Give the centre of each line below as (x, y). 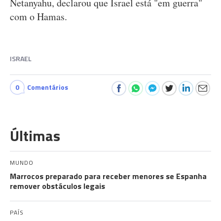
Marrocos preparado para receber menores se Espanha (108, 176)
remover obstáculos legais (57, 186)
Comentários (48, 87)
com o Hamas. (38, 17)
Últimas (35, 136)
